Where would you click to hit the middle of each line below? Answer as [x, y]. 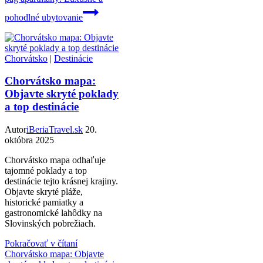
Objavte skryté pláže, [44, 192]
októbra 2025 [29, 140]
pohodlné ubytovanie [44, 17]
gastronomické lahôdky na [53, 213]
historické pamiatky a [44, 203]
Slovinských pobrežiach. [50, 224]
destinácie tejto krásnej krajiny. [61, 181]
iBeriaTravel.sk [55, 130]
